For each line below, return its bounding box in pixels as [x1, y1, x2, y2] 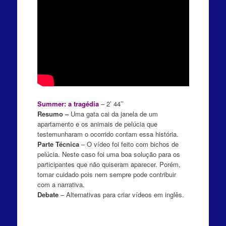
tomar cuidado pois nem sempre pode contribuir [37, 169, 176, 179]
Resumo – [37, 108, 69, 119]
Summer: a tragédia [37, 98, 99, 108]
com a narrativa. [37, 179, 85, 189]
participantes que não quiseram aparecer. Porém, [37, 159, 181, 169]
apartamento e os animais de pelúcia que [37, 119, 157, 129]
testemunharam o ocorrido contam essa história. [37, 129, 179, 139]
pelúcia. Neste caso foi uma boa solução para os [37, 149, 180, 159]
